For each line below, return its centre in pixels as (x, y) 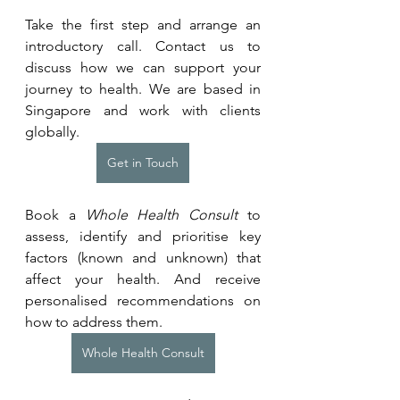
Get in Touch (143, 162)
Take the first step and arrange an (143, 24)
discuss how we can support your (143, 67)
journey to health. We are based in (143, 88)
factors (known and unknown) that (143, 257)
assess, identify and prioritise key (143, 236)
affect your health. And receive (143, 279)
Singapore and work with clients (143, 110)
